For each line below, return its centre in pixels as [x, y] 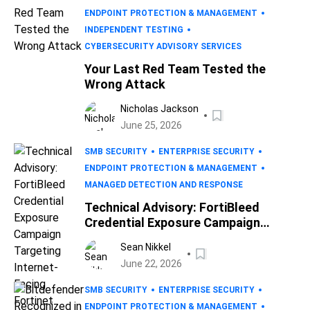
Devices [107, 253]
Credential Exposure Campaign [172, 222]
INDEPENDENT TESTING [134, 30]
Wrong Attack [125, 84]
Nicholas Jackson [159, 109]
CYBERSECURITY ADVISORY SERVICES [163, 46]
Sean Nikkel [146, 247]
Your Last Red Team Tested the [175, 69]
